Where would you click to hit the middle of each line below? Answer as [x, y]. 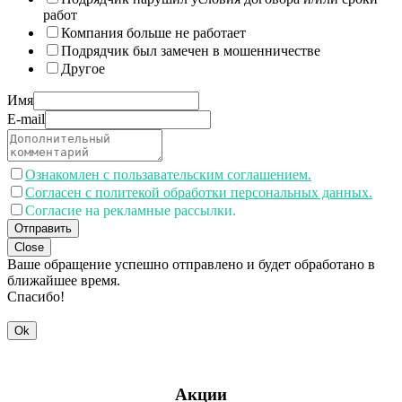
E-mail [26, 118]
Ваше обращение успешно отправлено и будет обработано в [191, 264]
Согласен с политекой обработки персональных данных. [199, 192]
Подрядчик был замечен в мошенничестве [191, 50]
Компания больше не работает [153, 32]
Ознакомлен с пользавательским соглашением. [168, 174]
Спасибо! [36, 296]
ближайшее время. [64, 280]
